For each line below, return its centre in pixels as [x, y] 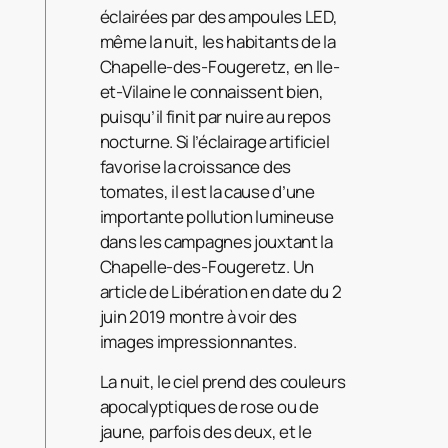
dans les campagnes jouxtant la [216, 242]
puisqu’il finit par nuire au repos [215, 117]
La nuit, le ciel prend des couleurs [222, 382]
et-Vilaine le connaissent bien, [211, 92]
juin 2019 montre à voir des [198, 317]
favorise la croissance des [195, 167]
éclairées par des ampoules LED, [218, 17]
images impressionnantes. [198, 342]
